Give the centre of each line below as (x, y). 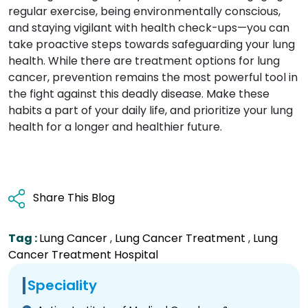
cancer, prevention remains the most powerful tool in (153, 78)
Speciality (62, 286)
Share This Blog (74, 198)
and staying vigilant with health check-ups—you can (149, 28)
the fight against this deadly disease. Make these (139, 94)
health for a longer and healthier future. (115, 127)
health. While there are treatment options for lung (144, 61)
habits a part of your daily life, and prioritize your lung (151, 111)
